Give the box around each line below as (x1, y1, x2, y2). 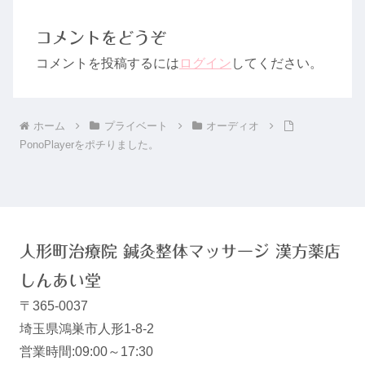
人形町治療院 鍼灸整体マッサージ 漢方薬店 (20, 242, 341, 259)
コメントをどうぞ (36, 29, 166, 46)
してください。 (231, 56, 323, 71)
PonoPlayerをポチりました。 (20, 138, 160, 151)
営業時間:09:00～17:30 (20, 344, 153, 358)
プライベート (103, 119, 168, 132)
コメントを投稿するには (36, 56, 179, 71)
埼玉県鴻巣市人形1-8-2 (20, 321, 154, 336)
